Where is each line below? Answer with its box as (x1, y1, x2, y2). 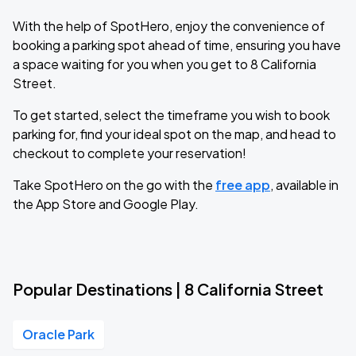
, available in (270, 176, 339, 193)
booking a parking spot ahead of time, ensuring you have (13, 37, 341, 53)
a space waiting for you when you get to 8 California (13, 56, 316, 72)
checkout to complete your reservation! (13, 145, 246, 161)
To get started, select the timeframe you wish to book (13, 106, 330, 123)
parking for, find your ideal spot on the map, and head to (13, 126, 336, 142)
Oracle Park (22, 326, 95, 342)
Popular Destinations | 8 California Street (13, 279, 323, 299)
